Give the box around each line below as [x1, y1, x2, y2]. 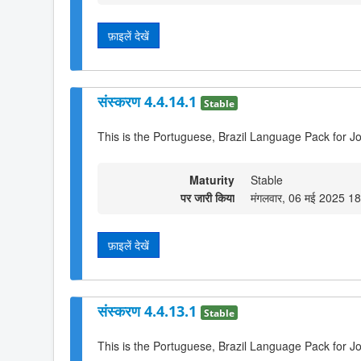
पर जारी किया [180, 189, 234, 205]
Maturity [189, 171, 234, 188]
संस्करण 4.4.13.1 [98, 301, 201, 322]
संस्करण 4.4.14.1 [98, 91, 201, 111]
